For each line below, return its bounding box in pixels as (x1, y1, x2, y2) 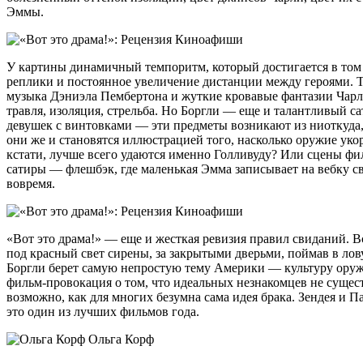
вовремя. (6, 176, 55, 190)
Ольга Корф (85, 331, 154, 346)
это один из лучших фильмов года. (6, 304, 199, 318)
